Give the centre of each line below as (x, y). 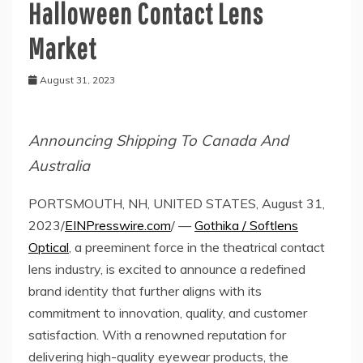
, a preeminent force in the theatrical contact (197, 248)
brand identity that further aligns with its (145, 291)
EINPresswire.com (118, 226)
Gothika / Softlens (246, 226)
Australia (59, 166)
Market (62, 48)
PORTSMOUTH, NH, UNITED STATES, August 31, (177, 204)
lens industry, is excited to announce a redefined (167, 269)
